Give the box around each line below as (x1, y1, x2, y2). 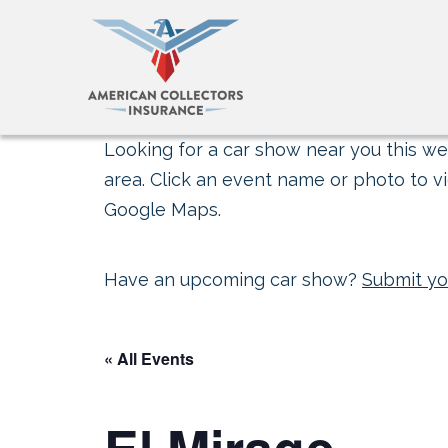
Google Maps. (104, 199, 221, 220)
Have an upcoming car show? (104, 269, 362, 290)
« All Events (104, 347, 194, 370)
